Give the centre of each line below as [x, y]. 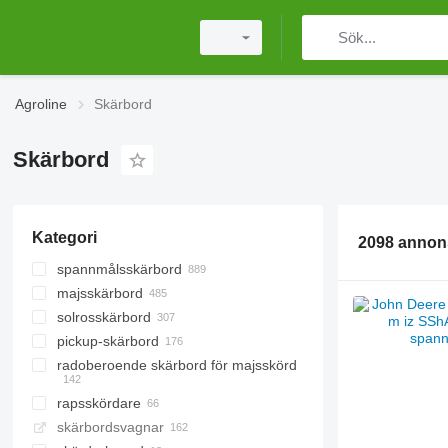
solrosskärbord [103, 317]
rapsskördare [98, 403]
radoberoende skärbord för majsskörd [176, 365]
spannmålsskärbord [119, 269]
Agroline [41, 104]
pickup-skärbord [107, 341]
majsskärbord [99, 293]
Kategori [64, 237]
